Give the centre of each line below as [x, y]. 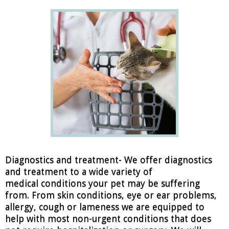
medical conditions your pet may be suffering [102, 183]
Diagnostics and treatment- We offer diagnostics [109, 160]
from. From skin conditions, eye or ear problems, [111, 195]
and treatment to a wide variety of [79, 171]
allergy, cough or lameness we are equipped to [105, 207]
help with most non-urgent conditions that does [108, 219]
